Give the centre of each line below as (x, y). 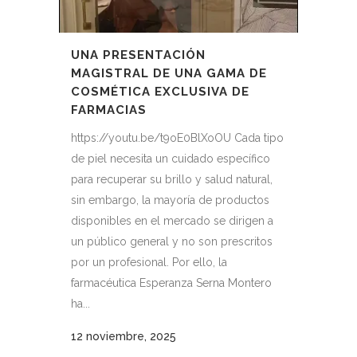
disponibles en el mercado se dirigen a (172, 220)
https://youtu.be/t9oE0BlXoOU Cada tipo (177, 137)
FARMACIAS (109, 110)
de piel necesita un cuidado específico (171, 158)
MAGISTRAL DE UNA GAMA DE (169, 73)
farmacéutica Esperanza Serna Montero (171, 282)
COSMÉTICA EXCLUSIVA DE (160, 91)
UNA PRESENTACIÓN (138, 55)
